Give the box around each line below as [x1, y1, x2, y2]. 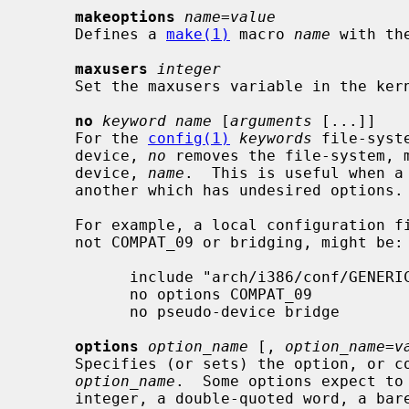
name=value [184, 7, 276, 26]
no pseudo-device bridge [29, 302, 130, 320]
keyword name [102, 111, 212, 130]
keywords [239, 129, 312, 147]
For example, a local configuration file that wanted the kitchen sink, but [29, 215, 75, 234]
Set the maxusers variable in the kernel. [29, 77, 75, 95]
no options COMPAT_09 [29, 285, 130, 303]
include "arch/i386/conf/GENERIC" [29, 267, 130, 286]
